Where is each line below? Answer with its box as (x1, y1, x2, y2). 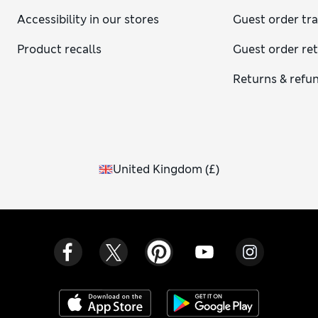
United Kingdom (113, 161, 202, 177)
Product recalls (17, 41, 102, 57)
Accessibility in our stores (17, 11, 159, 27)
